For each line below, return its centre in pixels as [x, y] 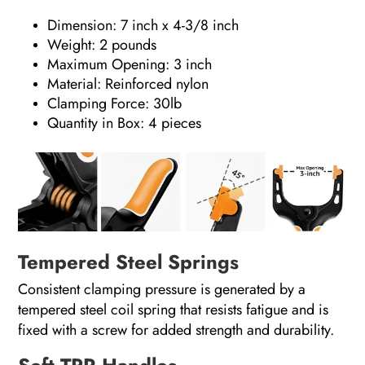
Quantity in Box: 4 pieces [125, 123]
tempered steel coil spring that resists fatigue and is [174, 309]
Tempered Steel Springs [129, 262]
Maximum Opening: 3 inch [130, 64]
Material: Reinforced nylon [128, 84]
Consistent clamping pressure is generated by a [162, 289]
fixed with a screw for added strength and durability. [176, 330]
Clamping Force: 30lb [115, 103]
